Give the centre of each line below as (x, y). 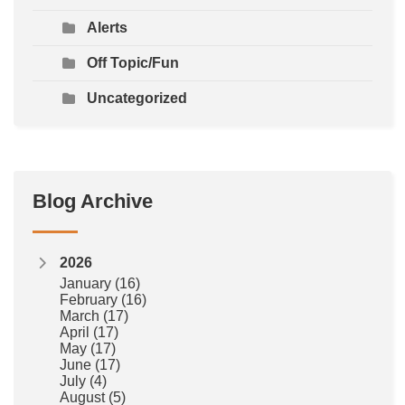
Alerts (107, 28)
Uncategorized (137, 99)
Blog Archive (93, 202)
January (87, 284)
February (90, 300)
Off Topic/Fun (133, 63)
